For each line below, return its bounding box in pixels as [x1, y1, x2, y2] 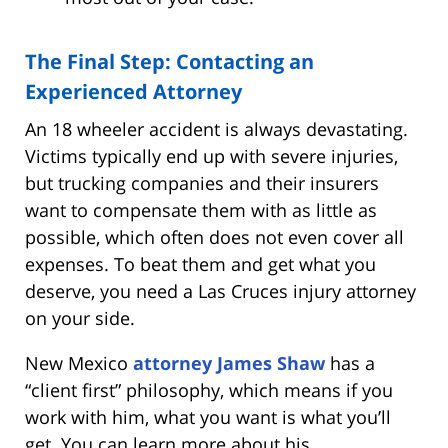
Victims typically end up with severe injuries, [25, 143, 398, 168]
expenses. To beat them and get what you [25, 251, 376, 276]
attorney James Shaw [133, 350, 325, 375]
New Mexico [25, 350, 133, 375]
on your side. [25, 305, 135, 330]
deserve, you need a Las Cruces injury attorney [25, 278, 416, 303]
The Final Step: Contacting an [25, 47, 314, 75]
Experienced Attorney [25, 77, 242, 105]
